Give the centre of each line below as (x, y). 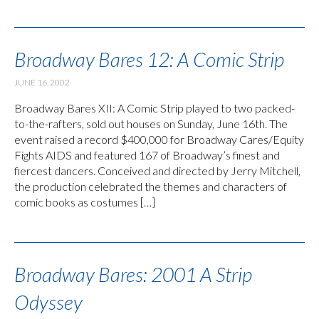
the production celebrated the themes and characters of (151, 186)
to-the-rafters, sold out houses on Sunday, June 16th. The (151, 123)
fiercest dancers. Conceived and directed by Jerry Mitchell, (157, 170)
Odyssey (48, 302)
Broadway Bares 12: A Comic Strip (149, 59)
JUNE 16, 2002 (42, 82)
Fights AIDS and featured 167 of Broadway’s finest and (147, 155)
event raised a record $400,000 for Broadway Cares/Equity (159, 139)
